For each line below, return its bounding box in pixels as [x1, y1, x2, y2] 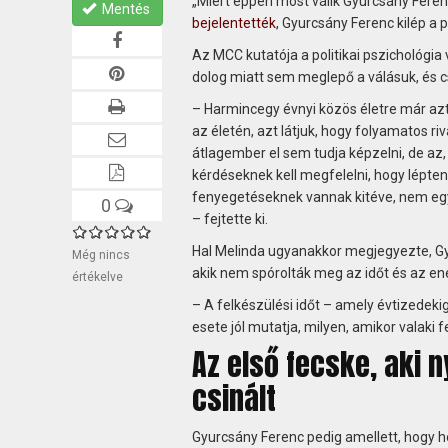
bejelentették [191, 14, 276, 31]
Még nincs [72, 247, 130, 262]
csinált [191, 375, 276, 421]
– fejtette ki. [191, 210, 268, 227]
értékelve [72, 269, 123, 284]
